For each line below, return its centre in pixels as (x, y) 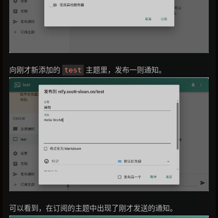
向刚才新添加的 (36, 70)
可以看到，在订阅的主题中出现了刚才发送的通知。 (93, 208)
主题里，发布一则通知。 (125, 70)
